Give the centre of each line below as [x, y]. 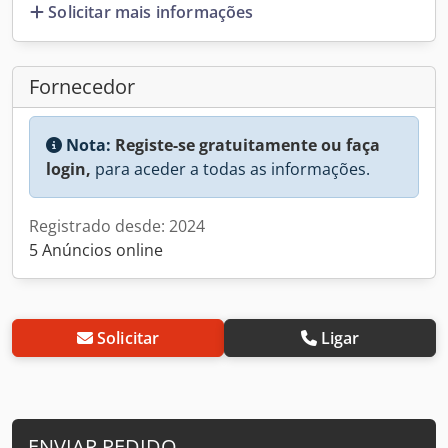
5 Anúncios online [96, 249]
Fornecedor [82, 86]
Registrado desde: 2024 [117, 225]
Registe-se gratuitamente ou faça [247, 144]
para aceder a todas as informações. [230, 168]
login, [68, 168]
